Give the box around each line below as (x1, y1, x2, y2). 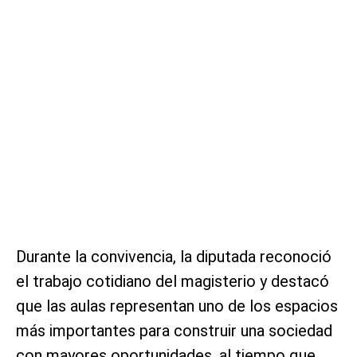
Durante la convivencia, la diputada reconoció (16, 247, 331, 267)
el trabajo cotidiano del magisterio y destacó (16, 272, 329, 292)
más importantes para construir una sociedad (16, 321, 332, 341)
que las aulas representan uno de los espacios (16, 296, 338, 316)
